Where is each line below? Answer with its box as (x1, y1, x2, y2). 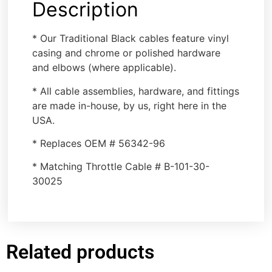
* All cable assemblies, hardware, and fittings (32, 84, 240, 97)
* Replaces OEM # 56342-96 (32, 137, 166, 149)
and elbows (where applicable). (32, 61, 177, 74)
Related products (6, 240, 154, 264)
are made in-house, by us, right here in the (32, 99, 227, 112)
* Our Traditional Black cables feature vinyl (32, 32, 229, 45)
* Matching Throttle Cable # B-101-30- (32, 160, 210, 173)
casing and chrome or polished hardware (32, 47, 221, 59)
